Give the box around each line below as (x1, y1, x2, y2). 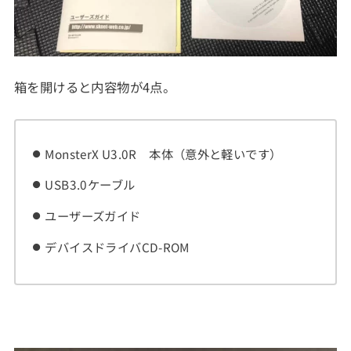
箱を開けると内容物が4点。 (13, 77, 176, 96)
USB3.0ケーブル (45, 175, 136, 194)
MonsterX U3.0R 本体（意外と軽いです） (45, 144, 282, 162)
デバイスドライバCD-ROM (45, 237, 190, 255)
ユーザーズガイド (45, 206, 141, 224)
